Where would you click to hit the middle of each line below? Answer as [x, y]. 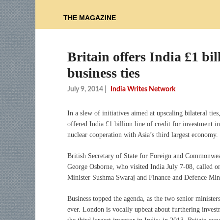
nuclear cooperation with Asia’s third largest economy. [143, 135]
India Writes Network [143, 89]
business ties [104, 73]
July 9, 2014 [85, 89]
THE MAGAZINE [90, 18]
